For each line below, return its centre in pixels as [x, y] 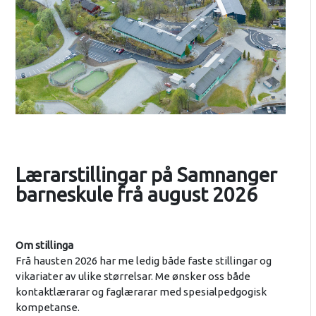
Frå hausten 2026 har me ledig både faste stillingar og [143, 261]
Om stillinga [44, 245]
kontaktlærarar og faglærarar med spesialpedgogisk [141, 292]
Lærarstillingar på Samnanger [146, 175]
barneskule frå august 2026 [136, 195]
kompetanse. [47, 308]
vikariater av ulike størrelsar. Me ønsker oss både [133, 276]
